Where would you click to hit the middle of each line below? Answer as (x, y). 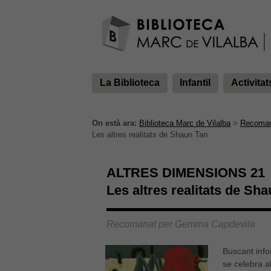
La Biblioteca (129, 83)
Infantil (195, 83)
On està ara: (114, 123)
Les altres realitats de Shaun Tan (150, 135)
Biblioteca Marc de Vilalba (185, 123)
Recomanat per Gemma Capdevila (181, 224)
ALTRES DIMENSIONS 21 (186, 173)
